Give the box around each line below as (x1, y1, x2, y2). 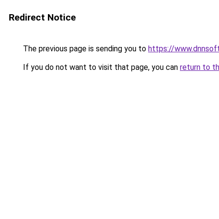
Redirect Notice (9, 12, 76, 23)
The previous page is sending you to (21, 44, 148, 53)
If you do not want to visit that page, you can (21, 63, 180, 72)
